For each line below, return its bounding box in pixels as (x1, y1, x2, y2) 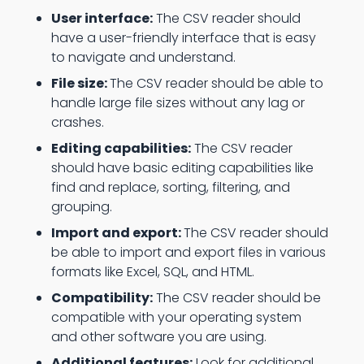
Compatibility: (50, 288, 153, 307)
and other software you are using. (50, 327, 266, 346)
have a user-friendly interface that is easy (50, 28, 316, 47)
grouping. (50, 197, 112, 216)
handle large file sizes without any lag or (50, 93, 305, 112)
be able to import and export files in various (50, 243, 326, 262)
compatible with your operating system (50, 308, 301, 327)
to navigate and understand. (50, 48, 236, 67)
